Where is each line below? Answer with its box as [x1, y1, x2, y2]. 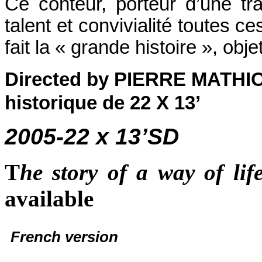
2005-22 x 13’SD [5, 123, 179, 149]
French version [11, 227, 118, 246]
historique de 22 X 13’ [5, 92, 201, 113]
